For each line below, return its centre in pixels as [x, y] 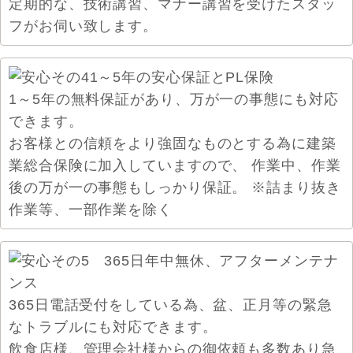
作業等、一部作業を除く [91, 210]
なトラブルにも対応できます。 [113, 327]
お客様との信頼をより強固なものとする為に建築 [173, 143]
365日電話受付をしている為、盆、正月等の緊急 [171, 305]
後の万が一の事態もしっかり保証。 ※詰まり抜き [175, 188]
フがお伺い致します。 [83, 26]
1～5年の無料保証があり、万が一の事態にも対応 [174, 99]
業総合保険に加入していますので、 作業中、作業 [175, 165]
